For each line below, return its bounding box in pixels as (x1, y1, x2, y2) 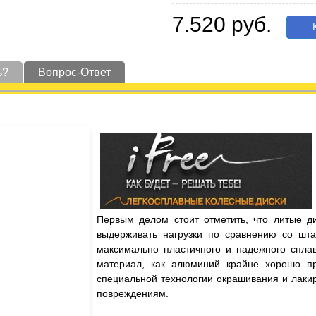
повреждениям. (97, 288, 171, 299)
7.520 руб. (172, 13, 272, 36)
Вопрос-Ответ (38, 66, 111, 78)
